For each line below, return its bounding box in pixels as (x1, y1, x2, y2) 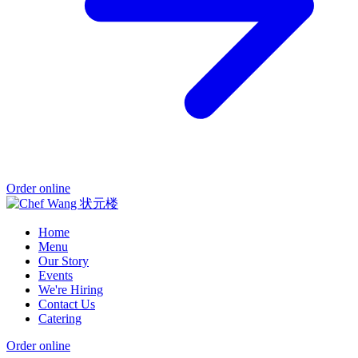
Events (38, 268, 73, 282)
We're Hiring (38, 282, 103, 296)
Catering (38, 311, 82, 325)
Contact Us (38, 296, 95, 311)
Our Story (38, 253, 89, 268)
